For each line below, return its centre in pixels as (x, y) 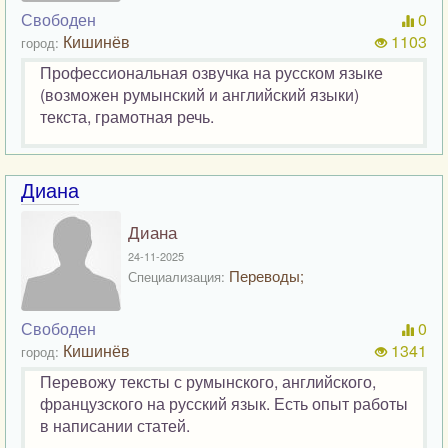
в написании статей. (115, 425)
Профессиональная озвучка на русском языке (211, 72)
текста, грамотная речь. (127, 116)
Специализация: (176, 276)
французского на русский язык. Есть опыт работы (224, 403)
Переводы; (264, 275)
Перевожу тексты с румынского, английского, (208, 381)
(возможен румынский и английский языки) (199, 94)
